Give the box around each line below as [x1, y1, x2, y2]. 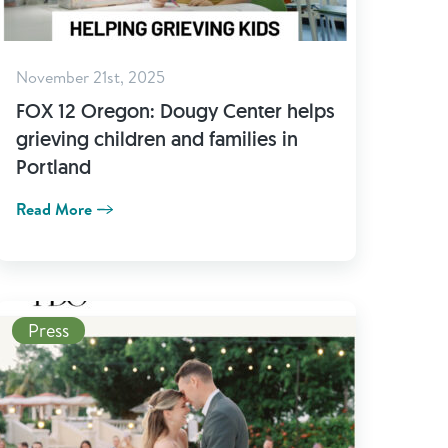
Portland [16, 154, 91, 180]
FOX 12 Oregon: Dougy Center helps [16, 98, 335, 124]
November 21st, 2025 [16, 66, 165, 88]
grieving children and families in [16, 126, 298, 152]
